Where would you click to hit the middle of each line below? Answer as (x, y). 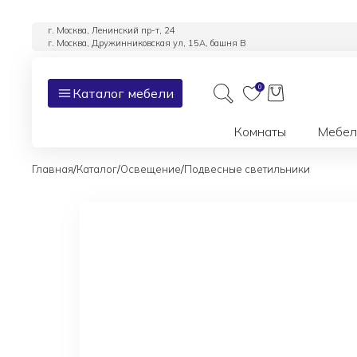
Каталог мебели (123, 93)
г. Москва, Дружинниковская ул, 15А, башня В (147, 43)
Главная (53, 169)
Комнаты (260, 131)
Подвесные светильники (247, 169)
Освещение (151, 169)
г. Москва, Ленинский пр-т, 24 (112, 30)
